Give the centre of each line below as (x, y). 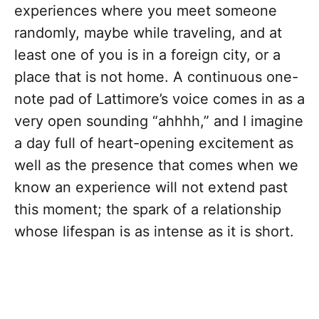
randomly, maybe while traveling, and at (148, 33)
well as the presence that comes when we (156, 166)
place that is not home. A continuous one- (156, 77)
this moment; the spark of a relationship (148, 210)
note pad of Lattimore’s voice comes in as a (159, 99)
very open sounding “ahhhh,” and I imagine (159, 121)
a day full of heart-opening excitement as (154, 143)
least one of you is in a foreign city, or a (147, 55)
